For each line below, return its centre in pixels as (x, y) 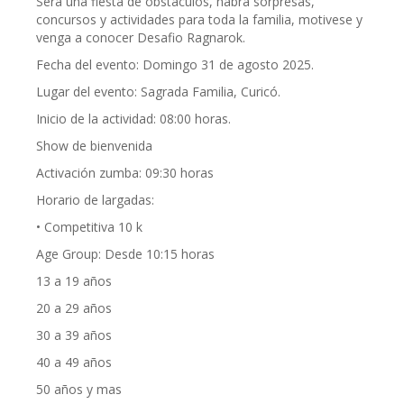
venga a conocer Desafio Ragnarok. (141, 37)
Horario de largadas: (95, 200)
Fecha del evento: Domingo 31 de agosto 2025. (175, 64)
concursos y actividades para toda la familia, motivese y (199, 19)
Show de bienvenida (94, 146)
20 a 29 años (74, 308)
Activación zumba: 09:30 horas (125, 173)
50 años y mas (79, 389)
